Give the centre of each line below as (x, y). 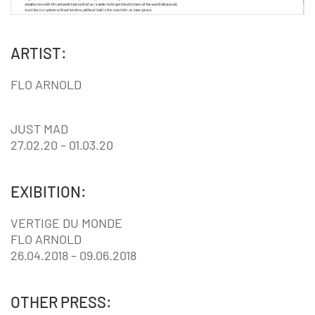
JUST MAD (39, 129)
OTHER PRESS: (61, 302)
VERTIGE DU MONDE (66, 223)
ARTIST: (39, 53)
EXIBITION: (49, 192)
